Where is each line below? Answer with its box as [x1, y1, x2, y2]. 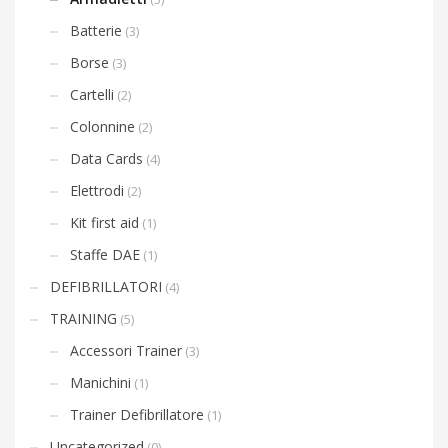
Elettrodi [70, 180, 124, 200]
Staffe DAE [70, 244, 140, 264]
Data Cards [70, 148, 143, 168]
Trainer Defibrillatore [70, 404, 204, 424]
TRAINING [50, 308, 117, 328]
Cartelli [70, 84, 114, 104]
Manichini [70, 372, 131, 392]
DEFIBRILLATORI [50, 276, 162, 296]
